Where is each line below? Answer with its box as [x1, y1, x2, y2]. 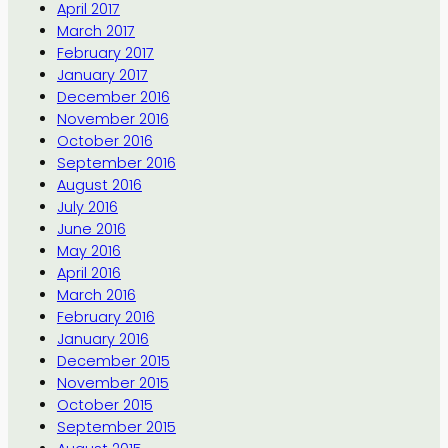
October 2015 [56, 395, 153, 416]
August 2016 [56, 175, 142, 196]
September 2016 [56, 153, 176, 174]
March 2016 [56, 285, 136, 306]
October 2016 [56, 131, 153, 152]
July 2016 [56, 197, 118, 218]
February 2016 [56, 307, 155, 328]
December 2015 [56, 351, 170, 372]
